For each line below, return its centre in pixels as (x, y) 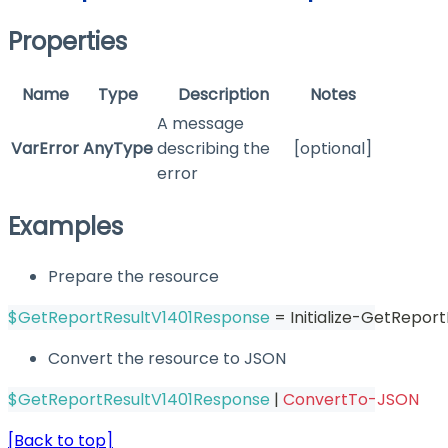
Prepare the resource (133, 276)
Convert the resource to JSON (167, 358)
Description (223, 95)
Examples (65, 226)
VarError (45, 149)
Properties (67, 42)
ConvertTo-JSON (351, 399)
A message (200, 124)
